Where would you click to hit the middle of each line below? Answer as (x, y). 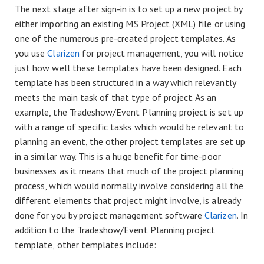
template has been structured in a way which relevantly (125, 82)
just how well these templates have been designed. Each (128, 67)
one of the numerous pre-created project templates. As (125, 38)
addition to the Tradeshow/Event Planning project (115, 230)
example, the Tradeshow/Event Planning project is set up (129, 112)
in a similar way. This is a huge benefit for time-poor (118, 156)
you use (31, 53)
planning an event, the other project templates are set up (130, 141)
